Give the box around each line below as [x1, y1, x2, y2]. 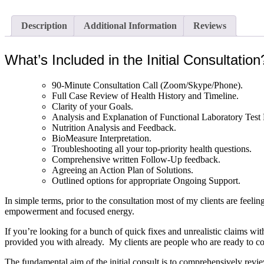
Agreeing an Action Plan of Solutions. [52, 165, 193, 176]
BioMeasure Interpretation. [52, 133, 151, 144]
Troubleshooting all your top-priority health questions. [52, 144, 252, 154]
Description [21, 21, 67, 31]
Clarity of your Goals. [52, 101, 133, 112]
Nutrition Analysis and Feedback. [52, 123, 176, 133]
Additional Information [84, 21, 177, 31]
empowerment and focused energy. [5, 206, 134, 217]
